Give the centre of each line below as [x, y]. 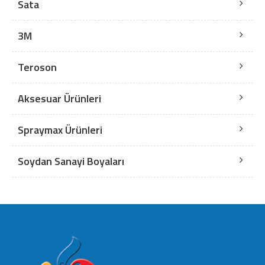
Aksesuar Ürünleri [59, 98]
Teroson [37, 67]
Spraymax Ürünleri [60, 130]
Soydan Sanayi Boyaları [71, 161]
